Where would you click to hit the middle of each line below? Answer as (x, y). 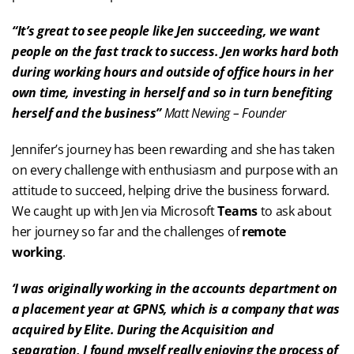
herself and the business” (87, 113)
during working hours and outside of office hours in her (173, 72)
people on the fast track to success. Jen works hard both (176, 51)
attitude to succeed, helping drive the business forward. (171, 190)
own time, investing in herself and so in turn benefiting (173, 92)
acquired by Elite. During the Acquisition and (143, 330)
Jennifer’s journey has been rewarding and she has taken (173, 149)
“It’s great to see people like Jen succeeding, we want (166, 31)
